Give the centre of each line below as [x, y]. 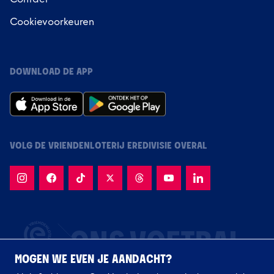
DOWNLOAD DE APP [51, 72]
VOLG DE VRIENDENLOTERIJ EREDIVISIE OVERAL [109, 146]
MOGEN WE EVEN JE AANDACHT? [93, 260]
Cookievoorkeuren [52, 22]
